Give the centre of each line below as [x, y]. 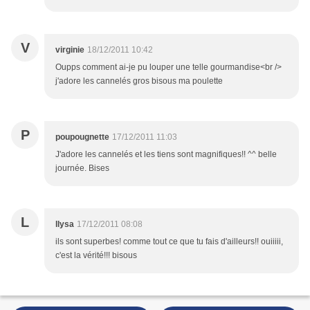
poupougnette [82, 137]
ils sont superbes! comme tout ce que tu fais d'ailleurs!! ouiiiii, [169, 242]
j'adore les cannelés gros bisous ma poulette [139, 81]
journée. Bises [82, 168]
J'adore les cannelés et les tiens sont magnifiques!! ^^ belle [166, 155]
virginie [70, 50]
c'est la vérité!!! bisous [96, 256]
